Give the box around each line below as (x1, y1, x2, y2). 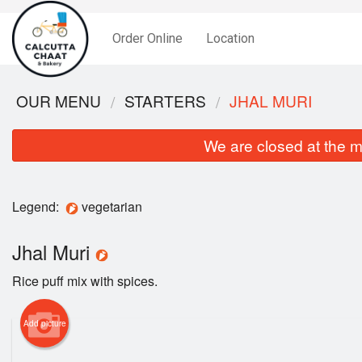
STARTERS (124, 90, 206, 112)
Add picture (23, 318, 66, 330)
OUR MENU (16, 90, 101, 112)
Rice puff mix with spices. (12, 271, 158, 291)
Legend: (12, 197, 65, 216)
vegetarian (78, 197, 149, 216)
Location (205, 31, 255, 46)
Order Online (112, 31, 183, 46)
